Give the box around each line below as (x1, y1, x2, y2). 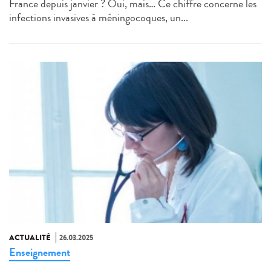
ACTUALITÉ (9, 232, 51, 244)
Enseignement (9, 244, 70, 261)
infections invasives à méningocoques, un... (9, 9, 188, 25)
